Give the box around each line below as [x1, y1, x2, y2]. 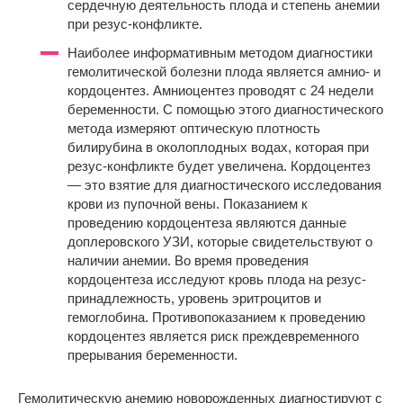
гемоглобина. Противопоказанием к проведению [67, 309, 365, 325]
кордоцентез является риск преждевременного [67, 327, 359, 344]
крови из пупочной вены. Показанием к [67, 195, 308, 211]
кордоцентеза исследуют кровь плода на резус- [67, 271, 366, 287]
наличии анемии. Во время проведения [67, 252, 309, 268]
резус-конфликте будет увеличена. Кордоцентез [67, 157, 371, 174]
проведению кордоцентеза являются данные [67, 214, 346, 230]
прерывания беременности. [67, 346, 237, 363]
